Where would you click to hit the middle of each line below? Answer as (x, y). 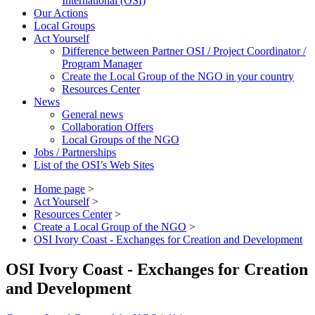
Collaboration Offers (108, 127)
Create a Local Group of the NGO (110, 226)
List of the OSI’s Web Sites (94, 165)
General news (92, 114)
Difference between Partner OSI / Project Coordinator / (184, 51)
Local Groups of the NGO (121, 139)
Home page (59, 188)
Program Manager (102, 63)
